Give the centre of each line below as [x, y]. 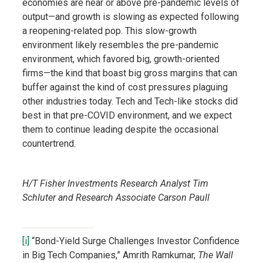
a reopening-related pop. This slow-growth [109, 31]
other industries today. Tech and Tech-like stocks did [130, 101]
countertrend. [52, 144]
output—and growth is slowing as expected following [130, 17]
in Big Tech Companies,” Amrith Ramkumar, [110, 255]
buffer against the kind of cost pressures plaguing [125, 87]
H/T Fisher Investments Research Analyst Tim [115, 183]
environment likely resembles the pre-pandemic [120, 45]
